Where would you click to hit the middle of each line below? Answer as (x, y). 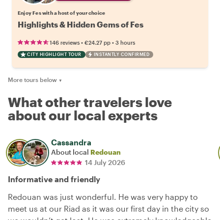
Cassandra (71, 142)
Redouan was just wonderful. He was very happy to (103, 197)
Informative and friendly (54, 179)
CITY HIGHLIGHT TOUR (54, 55)
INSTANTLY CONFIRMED (121, 55)
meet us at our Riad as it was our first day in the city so (109, 209)
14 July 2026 (105, 163)
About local (71, 152)
